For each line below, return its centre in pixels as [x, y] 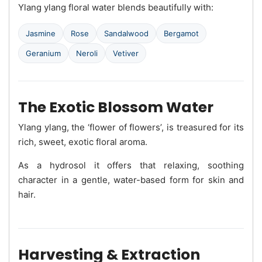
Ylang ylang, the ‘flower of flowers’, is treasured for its [131, 127]
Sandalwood [126, 33]
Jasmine [41, 33]
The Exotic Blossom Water [116, 107]
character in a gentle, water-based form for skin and [131, 180]
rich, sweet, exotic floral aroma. [83, 142]
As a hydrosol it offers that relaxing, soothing [131, 165]
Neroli [87, 53]
